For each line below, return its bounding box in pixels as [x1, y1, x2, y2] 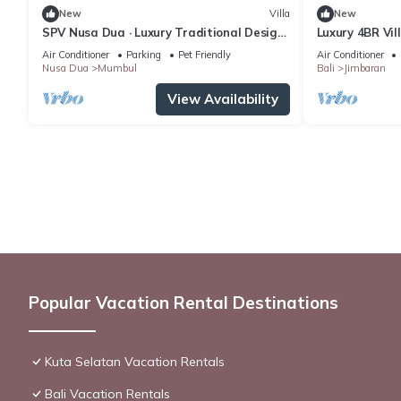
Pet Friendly [178, 47, 231, 61]
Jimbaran [343, 61, 386, 74]
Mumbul [98, 61, 137, 74]
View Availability [166, 90, 278, 107]
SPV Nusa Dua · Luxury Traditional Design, [42, 24, 287, 39]
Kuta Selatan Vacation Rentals [45, 353, 225, 370]
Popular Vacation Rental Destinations [29, 291, 338, 313]
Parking [126, 47, 161, 61]
